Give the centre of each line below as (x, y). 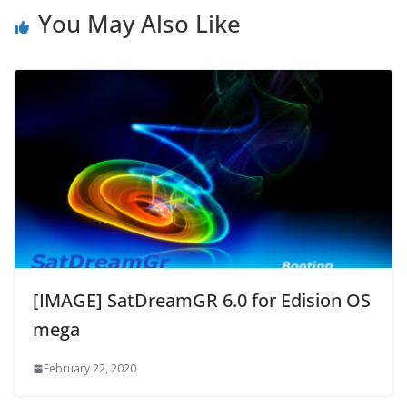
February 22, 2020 (90, 369)
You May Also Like (139, 23)
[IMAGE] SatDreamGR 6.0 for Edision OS (202, 301)
